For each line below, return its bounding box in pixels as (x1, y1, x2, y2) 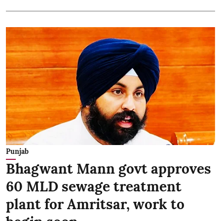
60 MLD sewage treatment (6, 177, 182, 195)
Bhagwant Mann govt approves (6, 159, 211, 178)
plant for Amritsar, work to (6, 195, 184, 213)
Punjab (6, 147, 29, 156)
